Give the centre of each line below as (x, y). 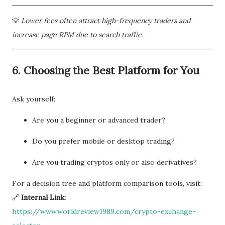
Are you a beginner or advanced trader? (99, 120)
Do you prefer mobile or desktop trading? (103, 141)
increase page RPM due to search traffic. (77, 34)
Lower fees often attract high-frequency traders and (106, 20)
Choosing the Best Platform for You (111, 70)
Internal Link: (43, 197)
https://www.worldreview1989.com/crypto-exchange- (104, 211)
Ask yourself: (34, 99)
